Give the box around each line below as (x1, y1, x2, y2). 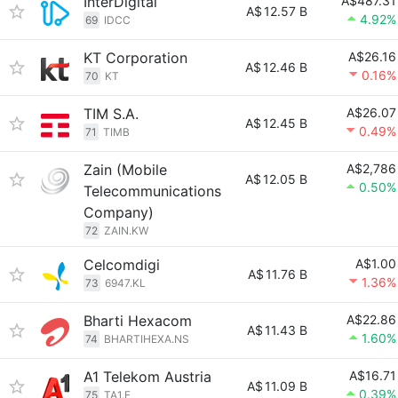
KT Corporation (84, 49, 187, 67)
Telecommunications (84, 182, 221, 200)
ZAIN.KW (104, 224, 148, 237)
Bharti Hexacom (84, 312, 192, 330)
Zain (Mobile (84, 161, 167, 179)
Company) (84, 203, 154, 221)
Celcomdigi (84, 256, 160, 274)
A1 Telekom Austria (84, 368, 211, 386)
